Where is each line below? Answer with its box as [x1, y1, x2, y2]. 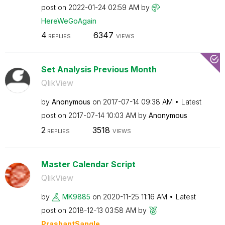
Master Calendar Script [41, 159, 136, 169]
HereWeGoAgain [41, 16, 96, 25]
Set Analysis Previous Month [41, 64, 157, 74]
